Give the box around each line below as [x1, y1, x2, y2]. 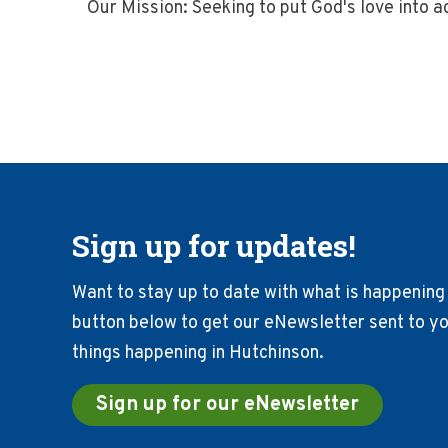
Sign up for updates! [72, 226, 356, 265]
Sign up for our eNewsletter [96, 392, 359, 418]
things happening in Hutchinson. [72, 342, 324, 365]
